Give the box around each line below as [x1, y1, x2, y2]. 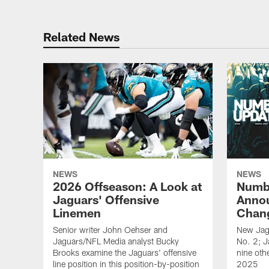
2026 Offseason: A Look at [53, 178, 202, 193]
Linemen [53, 205, 101, 220]
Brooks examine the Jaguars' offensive [53, 247, 196, 258]
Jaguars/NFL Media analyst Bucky [53, 235, 179, 246]
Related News [43, 29, 119, 44]
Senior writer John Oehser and [53, 224, 168, 235]
